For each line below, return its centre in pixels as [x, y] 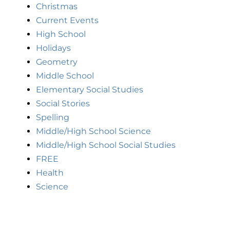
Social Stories [63, 104]
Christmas [57, 7]
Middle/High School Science [93, 131]
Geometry [57, 62]
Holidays [53, 48]
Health [50, 173]
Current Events [67, 21]
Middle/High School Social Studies [106, 145]
